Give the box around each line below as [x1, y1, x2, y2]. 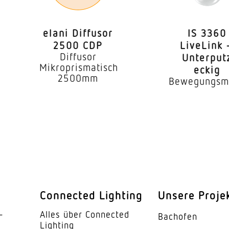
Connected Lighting [40, 188, 143, 202]
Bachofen [158, 210, 198, 222]
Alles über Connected [40, 208, 130, 220]
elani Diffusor [43, 26, 113, 39]
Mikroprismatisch [39, 60, 119, 73]
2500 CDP [53, 38, 103, 51]
